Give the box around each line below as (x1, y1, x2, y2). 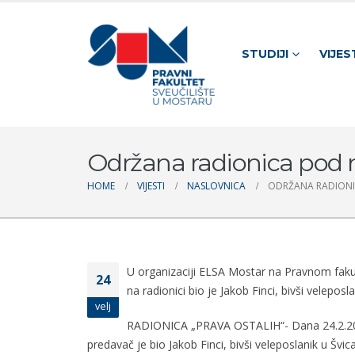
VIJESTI (137, 179, 165, 193)
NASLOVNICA (187, 179, 246, 193)
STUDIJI (241, 46, 288, 61)
